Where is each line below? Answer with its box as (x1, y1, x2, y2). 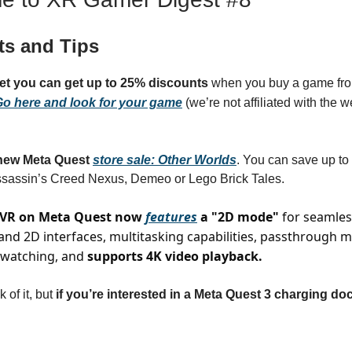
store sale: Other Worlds (93, 153, 236, 167)
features (145, 208, 197, 225)
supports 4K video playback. (87, 247, 262, 265)
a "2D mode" (197, 208, 279, 225)
